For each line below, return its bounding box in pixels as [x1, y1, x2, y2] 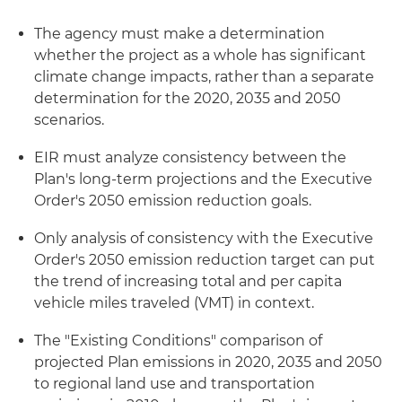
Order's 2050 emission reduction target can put [34, 251, 375, 268]
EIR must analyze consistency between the [34, 149, 346, 166]
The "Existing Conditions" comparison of [34, 332, 322, 349]
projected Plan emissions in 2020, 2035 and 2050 [34, 354, 382, 371]
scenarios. [34, 111, 104, 128]
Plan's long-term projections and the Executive [34, 170, 372, 188]
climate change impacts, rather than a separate [34, 68, 374, 85]
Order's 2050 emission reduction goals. [34, 192, 311, 209]
